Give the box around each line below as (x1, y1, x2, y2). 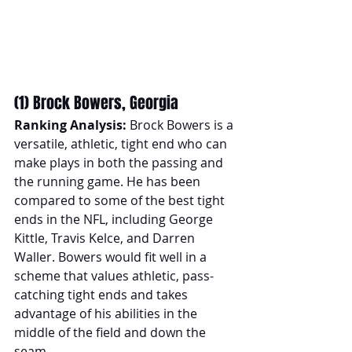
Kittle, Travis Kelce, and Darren (14, 229, 198, 247)
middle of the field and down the (14, 323, 209, 341)
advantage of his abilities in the (14, 304, 200, 322)
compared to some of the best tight (14, 191, 228, 209)
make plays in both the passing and (14, 153, 226, 171)
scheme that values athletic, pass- (14, 266, 214, 284)
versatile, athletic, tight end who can (14, 134, 230, 152)
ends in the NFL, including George (14, 210, 216, 228)
